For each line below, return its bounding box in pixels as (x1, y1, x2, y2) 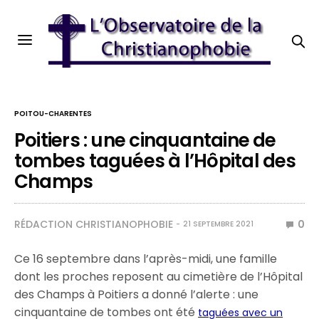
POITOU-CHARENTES (14, 108, 92, 119)
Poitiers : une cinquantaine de (14, 127, 276, 153)
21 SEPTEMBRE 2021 (183, 219, 253, 229)
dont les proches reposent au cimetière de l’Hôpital (14, 268, 303, 285)
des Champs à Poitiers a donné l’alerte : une (14, 286, 259, 303)
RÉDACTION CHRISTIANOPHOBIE (14, 217, 173, 231)
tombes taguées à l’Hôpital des (14, 148, 296, 174)
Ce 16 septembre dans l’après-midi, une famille (14, 251, 278, 267)
